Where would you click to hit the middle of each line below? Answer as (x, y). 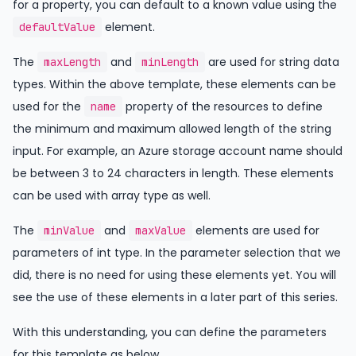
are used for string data (272, 62)
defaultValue (57, 27)
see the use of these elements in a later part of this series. (175, 297)
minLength (170, 62)
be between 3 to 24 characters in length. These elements (173, 173)
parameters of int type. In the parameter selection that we (177, 252)
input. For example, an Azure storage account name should (178, 151)
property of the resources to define (222, 106)
